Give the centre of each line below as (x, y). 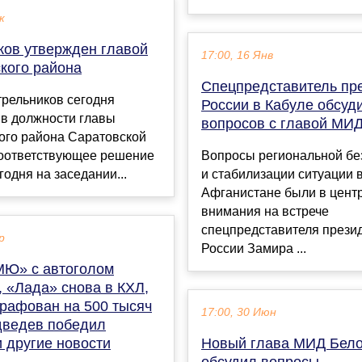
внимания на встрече (265, 211)
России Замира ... (254, 248)
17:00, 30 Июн (239, 312)
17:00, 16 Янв (237, 55)
